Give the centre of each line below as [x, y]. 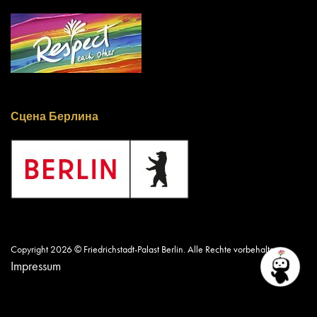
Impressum [36, 265]
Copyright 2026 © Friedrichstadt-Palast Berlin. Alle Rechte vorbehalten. [146, 249]
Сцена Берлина [54, 116]
